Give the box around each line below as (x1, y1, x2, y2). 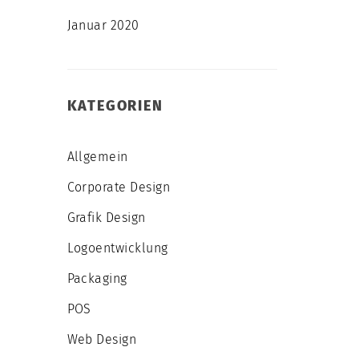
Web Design (67, 332, 137, 347)
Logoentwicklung (67, 240, 168, 256)
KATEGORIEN (67, 97, 163, 115)
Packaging (67, 271, 127, 286)
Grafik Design (67, 210, 146, 225)
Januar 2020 (67, 18, 139, 33)
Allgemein (67, 149, 128, 164)
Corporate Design (67, 179, 171, 195)
